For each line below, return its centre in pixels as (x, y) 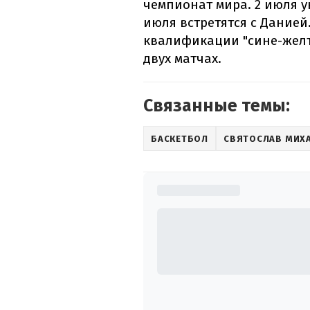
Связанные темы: (217, 106)
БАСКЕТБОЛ (180, 138)
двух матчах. (182, 59)
